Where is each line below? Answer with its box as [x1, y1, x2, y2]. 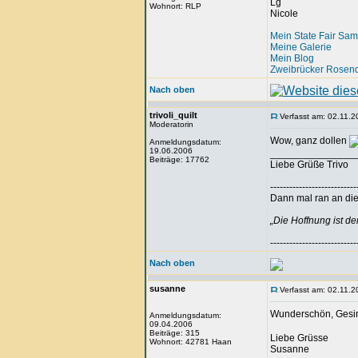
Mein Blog [270, 53, 314, 64]
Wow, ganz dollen [270, 135, 349, 146]
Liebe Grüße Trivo [270, 159, 351, 170]
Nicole [270, 8, 298, 19]
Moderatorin [149, 120, 193, 129]
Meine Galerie [270, 42, 332, 53]
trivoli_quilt [149, 110, 197, 120]
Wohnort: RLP [149, 2, 201, 10]
